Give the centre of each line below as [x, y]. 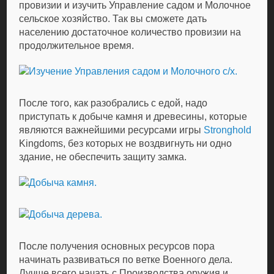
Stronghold [228, 130]
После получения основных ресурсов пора [117, 246]
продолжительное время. [77, 46]
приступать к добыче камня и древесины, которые [133, 117]
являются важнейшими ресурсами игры [112, 130]
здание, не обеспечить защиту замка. [103, 157]
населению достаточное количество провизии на [130, 32]
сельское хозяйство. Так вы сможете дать [113, 19]
